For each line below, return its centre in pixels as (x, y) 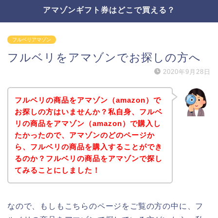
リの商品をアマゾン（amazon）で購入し (88, 123)
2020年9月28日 (187, 72)
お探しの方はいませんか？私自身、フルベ (88, 111)
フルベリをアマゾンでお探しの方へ (104, 57)
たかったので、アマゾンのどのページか (84, 135)
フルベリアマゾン (32, 40)
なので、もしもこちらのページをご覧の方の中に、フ (106, 206)
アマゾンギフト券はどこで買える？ (109, 10)
